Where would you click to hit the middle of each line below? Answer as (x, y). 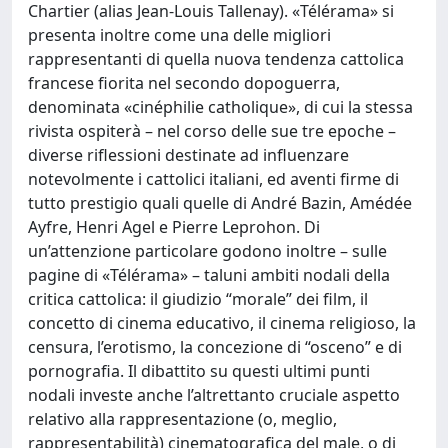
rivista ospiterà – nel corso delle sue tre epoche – (212, 131)
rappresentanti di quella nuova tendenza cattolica (216, 59)
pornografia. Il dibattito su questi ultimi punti (199, 371)
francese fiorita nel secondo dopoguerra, (184, 83)
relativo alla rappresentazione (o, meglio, (182, 419)
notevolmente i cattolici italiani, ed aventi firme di (213, 179)
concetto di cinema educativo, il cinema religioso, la (222, 323)
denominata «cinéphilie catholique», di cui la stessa (220, 107)
